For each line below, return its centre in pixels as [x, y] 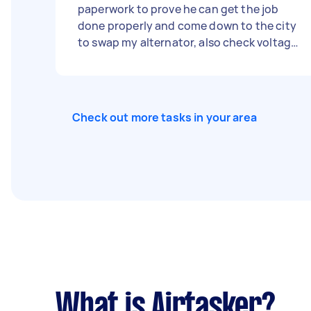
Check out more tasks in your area [165, 117]
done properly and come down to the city [187, 26]
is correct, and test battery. [150, 59]
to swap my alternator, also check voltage [188, 42]
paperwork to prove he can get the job [178, 9]
